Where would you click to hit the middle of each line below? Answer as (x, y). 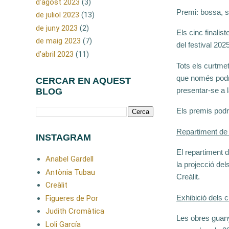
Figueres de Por (72, 198)
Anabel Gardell (69, 159)
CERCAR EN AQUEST (83, 81)
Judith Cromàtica (75, 211)
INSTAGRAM (63, 138)
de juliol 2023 (58, 15)
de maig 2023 (58, 41)
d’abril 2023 (55, 54)
